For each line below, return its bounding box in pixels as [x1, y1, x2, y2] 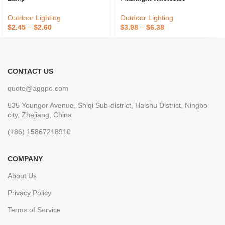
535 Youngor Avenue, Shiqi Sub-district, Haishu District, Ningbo [8, 101, 207, 109]
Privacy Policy [8, 188, 51, 197]
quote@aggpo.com [8, 84, 68, 92]
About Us [8, 171, 37, 180]
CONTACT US [8, 67, 53, 75]
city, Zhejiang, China [8, 110, 72, 119]
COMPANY [8, 154, 43, 163]
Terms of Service [8, 205, 61, 214]
